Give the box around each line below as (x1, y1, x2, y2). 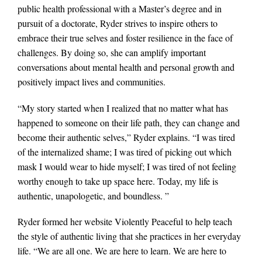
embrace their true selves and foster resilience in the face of (18, 32, 233, 44)
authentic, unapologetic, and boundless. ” (18, 189, 169, 202)
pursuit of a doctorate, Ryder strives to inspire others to (18, 17, 218, 30)
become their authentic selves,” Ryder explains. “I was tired (18, 130, 235, 143)
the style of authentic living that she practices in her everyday (18, 229, 241, 242)
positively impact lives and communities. (18, 75, 166, 88)
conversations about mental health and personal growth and (18, 61, 235, 74)
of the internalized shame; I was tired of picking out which (18, 145, 232, 158)
